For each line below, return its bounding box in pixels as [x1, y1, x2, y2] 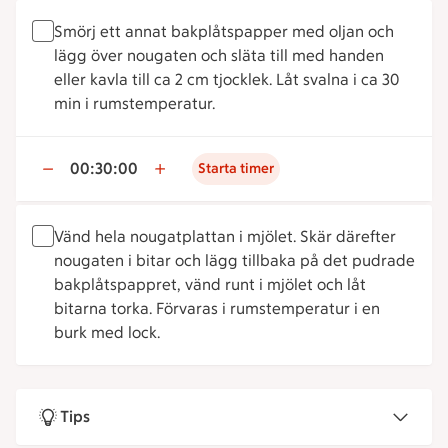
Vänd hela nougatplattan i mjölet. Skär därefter [54, 227, 396, 246]
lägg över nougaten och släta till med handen [54, 46, 384, 65]
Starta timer [198, 160, 274, 177]
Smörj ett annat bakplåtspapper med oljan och [54, 22, 394, 41]
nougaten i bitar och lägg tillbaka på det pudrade [54, 251, 415, 270]
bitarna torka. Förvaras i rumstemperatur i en [54, 299, 380, 318]
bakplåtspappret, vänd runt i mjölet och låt [54, 275, 366, 294]
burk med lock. [54, 323, 160, 342]
